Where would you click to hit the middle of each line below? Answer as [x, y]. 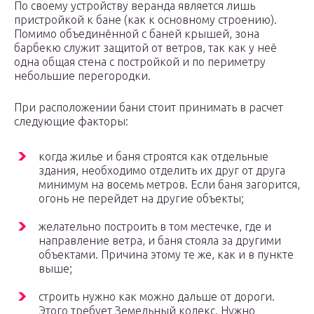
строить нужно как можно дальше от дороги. [157, 297]
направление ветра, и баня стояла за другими [160, 241]
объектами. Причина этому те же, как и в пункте [166, 255]
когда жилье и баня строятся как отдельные [153, 157]
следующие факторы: [71, 122]
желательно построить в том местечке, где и [155, 227]
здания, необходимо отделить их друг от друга [162, 171]
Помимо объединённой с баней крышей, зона [137, 34]
